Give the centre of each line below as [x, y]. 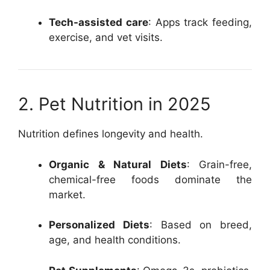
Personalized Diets [99, 225]
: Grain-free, [219, 164]
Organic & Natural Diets [118, 164]
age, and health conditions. [115, 240]
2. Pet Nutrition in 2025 [115, 104]
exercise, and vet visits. [106, 37]
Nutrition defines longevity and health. [111, 134]
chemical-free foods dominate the [150, 179]
